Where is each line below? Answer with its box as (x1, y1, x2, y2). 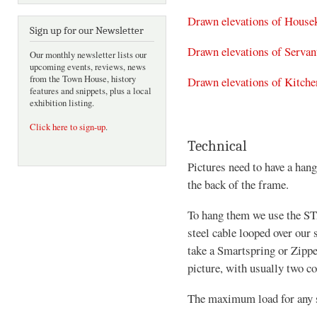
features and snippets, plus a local (30, 85, 151, 98)
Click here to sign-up (30, 121, 105, 134)
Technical (188, 137, 247, 155)
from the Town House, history (30, 73, 136, 86)
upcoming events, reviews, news (30, 61, 146, 74)
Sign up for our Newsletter (30, 25, 144, 38)
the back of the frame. (188, 176, 289, 193)
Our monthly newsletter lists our (30, 49, 146, 62)
